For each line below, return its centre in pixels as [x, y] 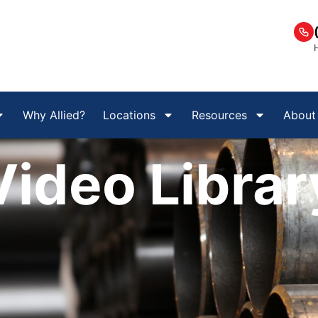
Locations [129, 115]
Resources [219, 115]
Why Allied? [54, 115]
